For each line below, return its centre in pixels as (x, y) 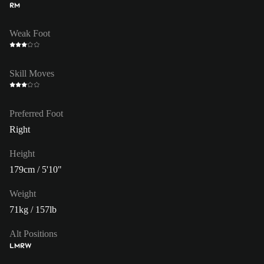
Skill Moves (32, 73)
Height (22, 153)
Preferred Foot (36, 113)
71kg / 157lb (33, 209)
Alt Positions (33, 233)
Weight (23, 193)
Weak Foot (30, 33)
